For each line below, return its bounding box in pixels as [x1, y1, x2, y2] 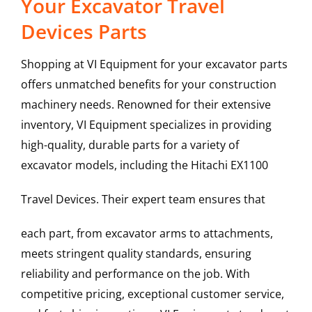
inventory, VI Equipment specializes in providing [20, 117, 272, 133]
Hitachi [190, 157, 228, 173]
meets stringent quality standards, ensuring [20, 246, 251, 262]
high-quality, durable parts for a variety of [20, 137, 239, 153]
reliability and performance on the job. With [20, 266, 250, 282]
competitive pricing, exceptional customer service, [20, 286, 284, 302]
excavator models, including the [20, 157, 191, 173]
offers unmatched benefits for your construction [20, 77, 276, 93]
